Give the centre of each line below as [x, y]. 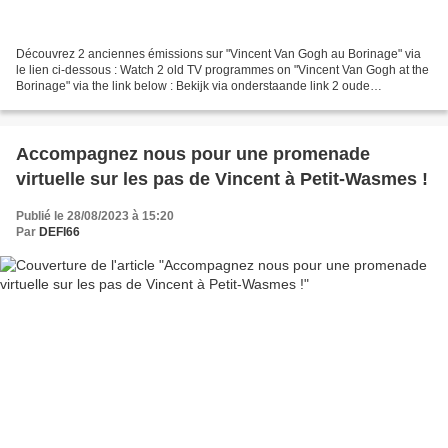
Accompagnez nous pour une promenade [193, 153]
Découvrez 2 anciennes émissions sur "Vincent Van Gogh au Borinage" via [218, 53]
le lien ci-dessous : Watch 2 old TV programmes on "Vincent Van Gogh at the [222, 69]
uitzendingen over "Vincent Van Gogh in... [128, 101]
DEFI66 [59, 231]
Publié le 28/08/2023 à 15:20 [95, 215]
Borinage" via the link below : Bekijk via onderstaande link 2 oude [193, 85]
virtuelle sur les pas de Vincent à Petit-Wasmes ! [222, 178]
